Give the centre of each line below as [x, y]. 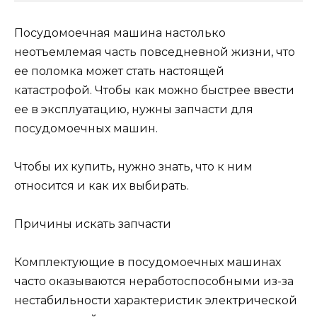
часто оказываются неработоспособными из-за [154, 282]
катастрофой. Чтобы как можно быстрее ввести [154, 90]
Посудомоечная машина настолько [120, 33]
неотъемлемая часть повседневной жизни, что [155, 52]
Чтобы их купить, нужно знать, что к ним [133, 166]
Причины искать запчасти [93, 224]
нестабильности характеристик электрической [156, 301]
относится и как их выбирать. [102, 185]
